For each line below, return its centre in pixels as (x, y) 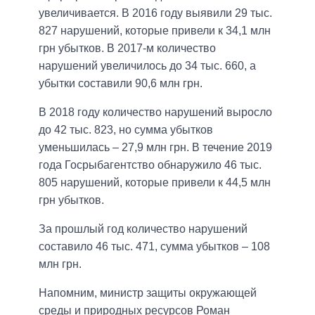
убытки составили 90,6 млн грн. (121, 83)
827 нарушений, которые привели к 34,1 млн (155, 30)
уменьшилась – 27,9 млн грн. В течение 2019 (155, 147)
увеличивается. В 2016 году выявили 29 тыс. (155, 13)
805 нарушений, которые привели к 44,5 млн (155, 182)
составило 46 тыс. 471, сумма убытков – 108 (154, 246)
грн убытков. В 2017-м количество (127, 48)
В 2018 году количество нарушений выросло (155, 112)
